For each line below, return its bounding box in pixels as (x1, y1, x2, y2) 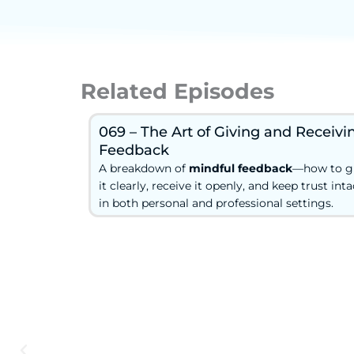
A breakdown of (99, 160, 189, 175)
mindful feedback (189, 160, 292, 175)
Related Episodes (81, 77, 274, 104)
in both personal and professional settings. (99, 195, 333, 210)
